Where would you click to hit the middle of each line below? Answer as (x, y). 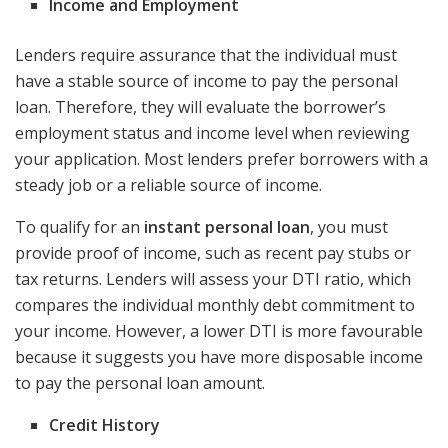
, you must (349, 227)
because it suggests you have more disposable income (219, 357)
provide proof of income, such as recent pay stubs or (213, 253)
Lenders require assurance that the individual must (206, 55)
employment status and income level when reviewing (212, 133)
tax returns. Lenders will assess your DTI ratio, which (213, 279)
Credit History (105, 425)
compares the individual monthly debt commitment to (215, 305)
